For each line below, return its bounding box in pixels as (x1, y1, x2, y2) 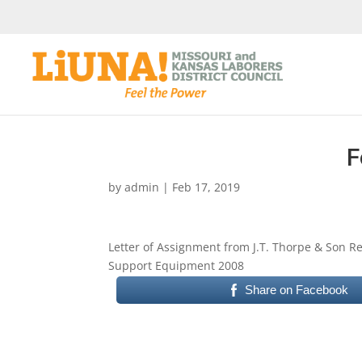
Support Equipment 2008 (108, 258, 245, 273)
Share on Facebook (244, 283, 348, 297)
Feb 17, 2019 (172, 179, 241, 195)
